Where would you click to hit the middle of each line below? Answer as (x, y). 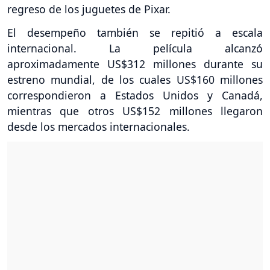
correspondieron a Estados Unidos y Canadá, (135, 95)
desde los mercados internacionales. (99, 126)
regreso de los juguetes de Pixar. (89, 9)
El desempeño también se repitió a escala (135, 32)
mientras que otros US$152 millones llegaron (135, 111)
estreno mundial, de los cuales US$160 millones (135, 79)
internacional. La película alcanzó (135, 48)
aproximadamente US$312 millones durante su (135, 64)
